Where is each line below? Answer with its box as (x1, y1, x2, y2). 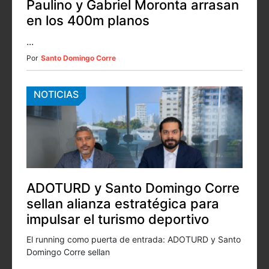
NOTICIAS (34, 88, 79, 100)
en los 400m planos (26, 12, 150, 28)
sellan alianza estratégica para (26, 196, 219, 212)
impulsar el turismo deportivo (26, 211, 209, 228)
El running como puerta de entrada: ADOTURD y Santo (26, 234, 241, 245)
